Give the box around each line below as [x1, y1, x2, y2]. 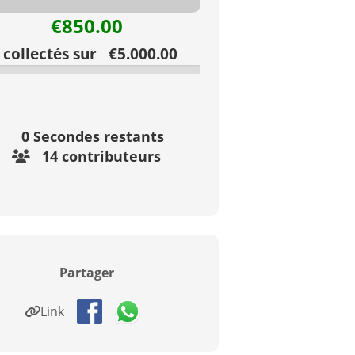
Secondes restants [29, 126, 164, 146]
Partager [59, 263, 114, 281]
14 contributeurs [42, 146, 162, 166]
